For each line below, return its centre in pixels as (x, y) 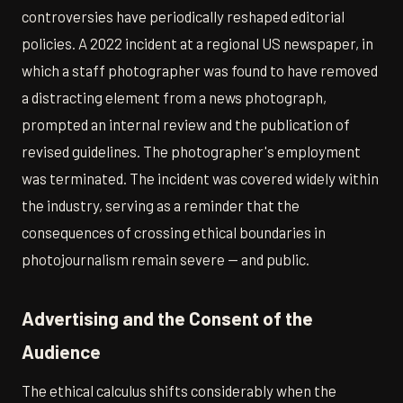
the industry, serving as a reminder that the (161, 206)
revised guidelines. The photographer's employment (191, 152)
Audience (61, 352)
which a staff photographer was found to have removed (200, 71)
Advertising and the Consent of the (167, 318)
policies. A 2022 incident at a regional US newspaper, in (197, 44)
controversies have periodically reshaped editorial (183, 17)
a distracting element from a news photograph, (174, 98)
